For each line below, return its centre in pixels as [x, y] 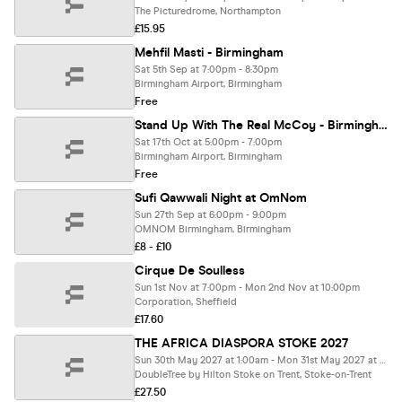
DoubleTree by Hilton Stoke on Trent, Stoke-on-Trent [253, 375]
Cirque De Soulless [190, 271]
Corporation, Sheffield [186, 302]
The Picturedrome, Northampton [208, 11]
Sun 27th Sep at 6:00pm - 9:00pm [210, 215]
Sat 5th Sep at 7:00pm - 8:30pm [206, 70]
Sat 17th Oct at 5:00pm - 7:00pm [208, 142]
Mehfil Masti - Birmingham [209, 52]
